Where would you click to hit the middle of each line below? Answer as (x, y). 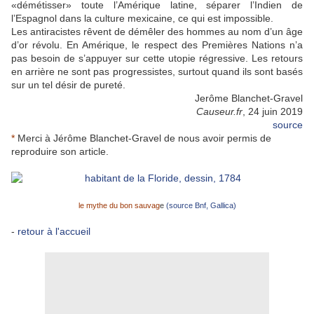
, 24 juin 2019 (273, 112)
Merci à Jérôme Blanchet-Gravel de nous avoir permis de (143, 138)
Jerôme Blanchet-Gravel (249, 98)
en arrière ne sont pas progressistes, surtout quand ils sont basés (157, 72)
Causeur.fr (219, 112)
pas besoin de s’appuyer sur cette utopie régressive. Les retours (157, 59)
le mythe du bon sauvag (119, 206)
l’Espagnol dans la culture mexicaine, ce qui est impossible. (142, 19)
